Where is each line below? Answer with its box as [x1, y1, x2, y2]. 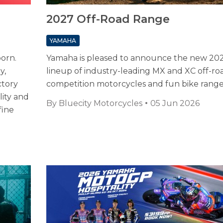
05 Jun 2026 [150, 99, 200, 109]
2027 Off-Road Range [46, 12, 170, 26]
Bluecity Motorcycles [58, 99, 142, 109]
